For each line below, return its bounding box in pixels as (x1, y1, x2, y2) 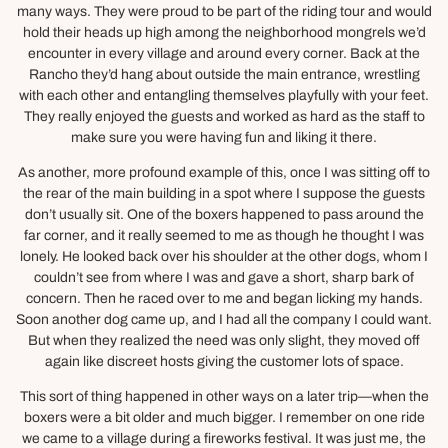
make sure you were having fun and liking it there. (71, 129, 377, 145)
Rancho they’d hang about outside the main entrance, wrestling (28, 66, 420, 82)
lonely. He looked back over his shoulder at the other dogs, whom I (20, 249, 428, 264)
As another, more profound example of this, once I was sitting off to (18, 165, 430, 180)
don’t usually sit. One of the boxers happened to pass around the (24, 207, 424, 222)
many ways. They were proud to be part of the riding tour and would (16, 3, 432, 19)
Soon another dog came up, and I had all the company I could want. (16, 312, 432, 327)
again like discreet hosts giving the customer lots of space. (44, 354, 404, 369)
